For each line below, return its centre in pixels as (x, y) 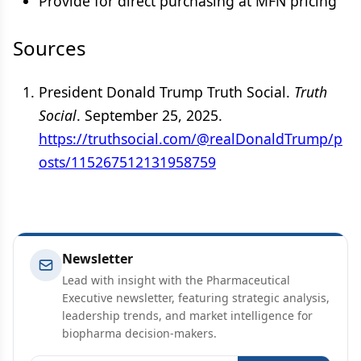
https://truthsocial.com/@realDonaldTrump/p (191, 139)
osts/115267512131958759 (127, 162)
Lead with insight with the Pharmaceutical (176, 280)
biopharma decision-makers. (139, 333)
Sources (50, 48)
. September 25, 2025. (149, 115)
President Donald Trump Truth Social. (166, 92)
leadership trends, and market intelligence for (187, 315)
